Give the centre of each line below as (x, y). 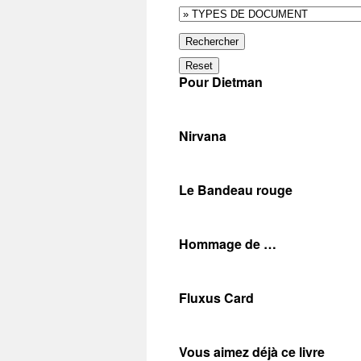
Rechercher (212, 41)
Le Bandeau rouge (236, 190)
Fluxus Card (216, 298)
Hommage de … (228, 244)
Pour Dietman (221, 82)
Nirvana (203, 136)
